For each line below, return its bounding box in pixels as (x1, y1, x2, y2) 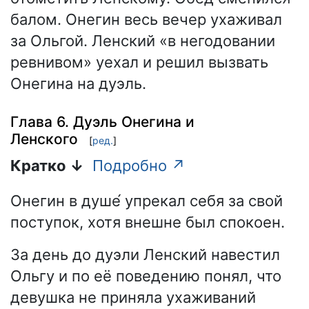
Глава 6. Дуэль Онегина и (10, 112, 195, 130)
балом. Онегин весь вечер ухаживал (10, 10, 282, 29)
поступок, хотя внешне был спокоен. (10, 213, 285, 232)
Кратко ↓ (10, 157, 84, 175)
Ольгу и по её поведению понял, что (10, 267, 281, 286)
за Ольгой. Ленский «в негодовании (10, 32, 275, 50)
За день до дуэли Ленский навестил (10, 246, 280, 264)
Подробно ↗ (92, 157, 186, 175)
